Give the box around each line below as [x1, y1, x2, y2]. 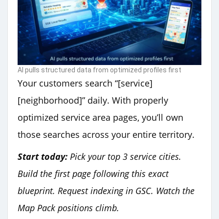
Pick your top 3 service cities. [67, 151, 181, 163]
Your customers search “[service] [18, 77, 153, 89]
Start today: [18, 151, 67, 163]
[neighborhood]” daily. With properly [18, 94, 168, 107]
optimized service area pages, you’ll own [18, 111, 183, 124]
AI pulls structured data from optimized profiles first [18, 66, 181, 74]
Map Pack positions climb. [18, 202, 119, 214]
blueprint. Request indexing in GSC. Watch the [18, 185, 195, 197]
